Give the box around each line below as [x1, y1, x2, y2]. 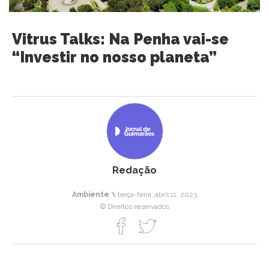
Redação [112, 165, 157, 177]
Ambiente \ [72, 190, 116, 199]
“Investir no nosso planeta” [12, 48, 217, 67]
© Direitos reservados [100, 202, 169, 211]
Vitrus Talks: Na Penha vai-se [12, 30, 229, 49]
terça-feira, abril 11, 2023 [116, 190, 197, 199]
